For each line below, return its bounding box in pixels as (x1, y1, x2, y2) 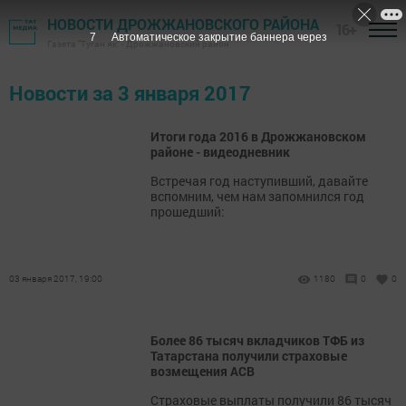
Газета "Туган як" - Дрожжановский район (47, 38, 229, 50)
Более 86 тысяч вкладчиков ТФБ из (150, 332, 364, 349)
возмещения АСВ (150, 362, 255, 380)
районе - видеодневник (150, 143, 290, 160)
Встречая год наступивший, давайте (150, 172, 368, 189)
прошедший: (150, 203, 225, 220)
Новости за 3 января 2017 (9, 80, 251, 106)
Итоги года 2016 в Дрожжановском (150, 128, 366, 145)
